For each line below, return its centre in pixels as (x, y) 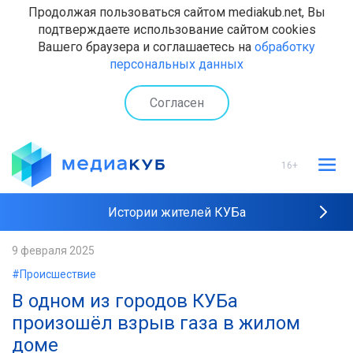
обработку (285, 47)
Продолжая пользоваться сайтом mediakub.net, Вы (176, 12)
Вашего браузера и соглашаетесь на (146, 47)
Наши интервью (176, 290)
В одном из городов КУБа (125, 301)
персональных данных (176, 64)
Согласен (176, 102)
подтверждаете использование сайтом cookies (176, 30)
